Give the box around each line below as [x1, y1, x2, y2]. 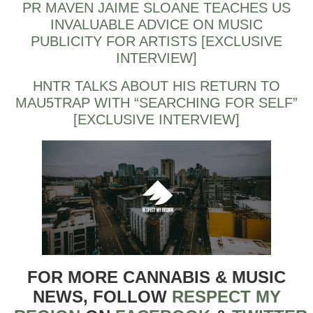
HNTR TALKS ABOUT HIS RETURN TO [33, 78, 280, 94]
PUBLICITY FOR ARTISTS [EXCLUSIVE [31, 33, 282, 49]
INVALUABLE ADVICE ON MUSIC [50, 16, 263, 32]
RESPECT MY [171, 286, 281, 306]
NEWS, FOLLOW [32, 286, 172, 306]
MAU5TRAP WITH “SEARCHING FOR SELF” [15, 94, 298, 110]
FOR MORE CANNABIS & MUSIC [27, 267, 286, 286]
